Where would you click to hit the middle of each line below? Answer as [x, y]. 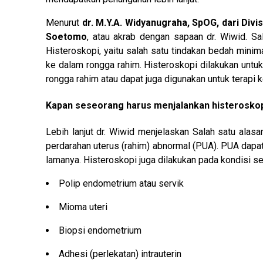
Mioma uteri [83, 207]
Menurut [64, 22]
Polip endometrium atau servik [121, 184]
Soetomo [66, 36]
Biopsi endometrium [100, 231]
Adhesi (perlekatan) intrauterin [120, 254]
